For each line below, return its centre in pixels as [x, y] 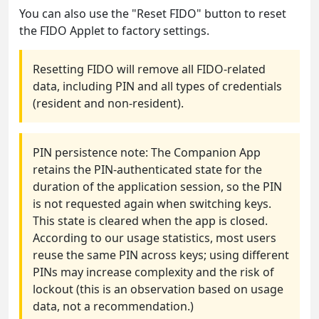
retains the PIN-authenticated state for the [147, 169]
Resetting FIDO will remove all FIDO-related [149, 69]
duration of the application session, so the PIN [157, 186]
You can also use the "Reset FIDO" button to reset [153, 13]
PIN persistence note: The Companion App [147, 152]
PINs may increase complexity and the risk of [153, 272]
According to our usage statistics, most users [155, 237]
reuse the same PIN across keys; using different [161, 255]
